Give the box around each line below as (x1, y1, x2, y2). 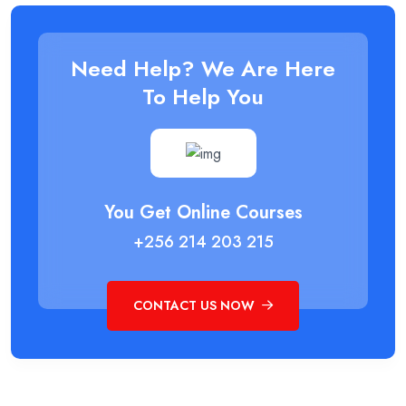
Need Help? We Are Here (71, 53, 335, 85)
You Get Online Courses (103, 198, 303, 226)
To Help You (142, 81, 264, 113)
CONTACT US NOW (133, 296, 258, 315)
